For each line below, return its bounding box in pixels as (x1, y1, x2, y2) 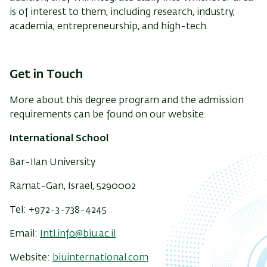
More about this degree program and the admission (10, 95, 244, 105)
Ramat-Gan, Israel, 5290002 (10, 181, 136, 191)
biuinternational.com (52, 253, 148, 263)
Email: (10, 229, 40, 239)
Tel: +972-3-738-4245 (10, 205, 107, 215)
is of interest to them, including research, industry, (10, 7, 235, 17)
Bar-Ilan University (10, 157, 95, 167)
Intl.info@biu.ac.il (40, 229, 116, 239)
